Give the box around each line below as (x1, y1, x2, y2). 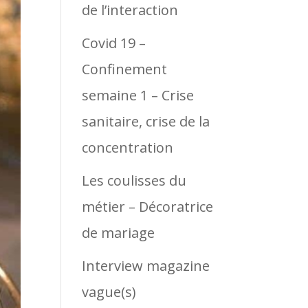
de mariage (82, 223, 155, 242)
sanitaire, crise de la (82, 111, 210, 131)
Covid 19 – (82, 33, 146, 52)
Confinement (82, 59, 168, 78)
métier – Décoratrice (82, 197, 214, 216)
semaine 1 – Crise (82, 85, 195, 104)
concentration (82, 137, 174, 157)
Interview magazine (82, 256, 210, 275)
